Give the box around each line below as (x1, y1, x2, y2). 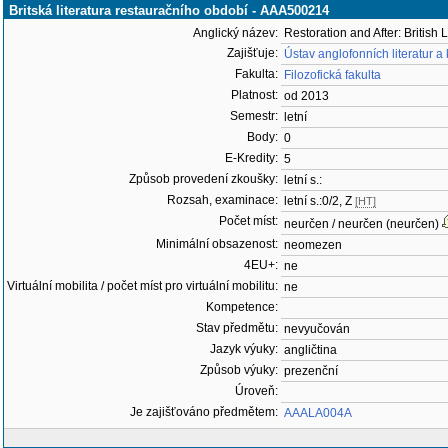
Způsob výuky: (200, 363, 278, 377)
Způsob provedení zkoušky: (129, 172, 278, 186)
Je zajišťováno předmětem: (130, 405, 278, 419)
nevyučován (284, 322, 350, 336)
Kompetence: (206, 300, 278, 314)
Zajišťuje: (227, 46, 278, 60)
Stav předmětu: (196, 321, 278, 335)
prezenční (284, 364, 338, 378)
